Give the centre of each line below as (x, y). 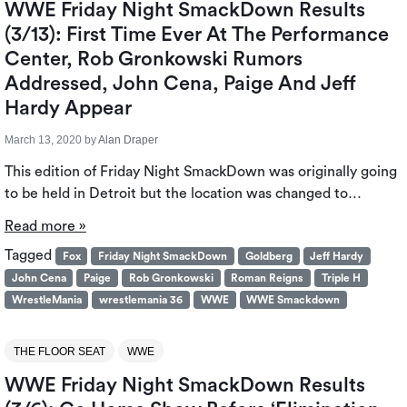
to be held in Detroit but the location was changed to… (183, 193)
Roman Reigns (268, 278)
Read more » (45, 226)
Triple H (342, 278)
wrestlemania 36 (141, 299)
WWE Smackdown (293, 299)
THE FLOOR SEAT (59, 351)
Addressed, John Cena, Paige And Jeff (180, 83)
